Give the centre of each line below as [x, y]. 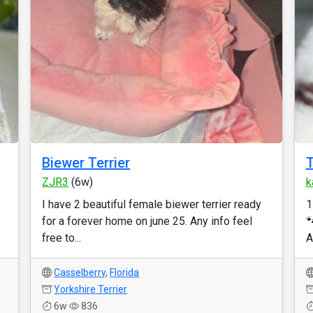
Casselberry [80, 272]
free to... [62, 238]
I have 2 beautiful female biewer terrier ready [152, 204]
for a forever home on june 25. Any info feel [147, 221]
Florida [125, 272]
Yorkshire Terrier [91, 289]
